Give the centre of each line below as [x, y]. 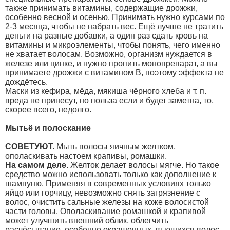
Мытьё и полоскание [48, 128]
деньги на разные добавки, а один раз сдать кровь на [107, 35]
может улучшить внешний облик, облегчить [87, 220]
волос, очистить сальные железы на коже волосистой [107, 202]
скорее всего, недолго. [48, 109]
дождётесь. [26, 82]
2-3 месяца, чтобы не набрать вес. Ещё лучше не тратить [114, 26]
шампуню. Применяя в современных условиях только [108, 183]
